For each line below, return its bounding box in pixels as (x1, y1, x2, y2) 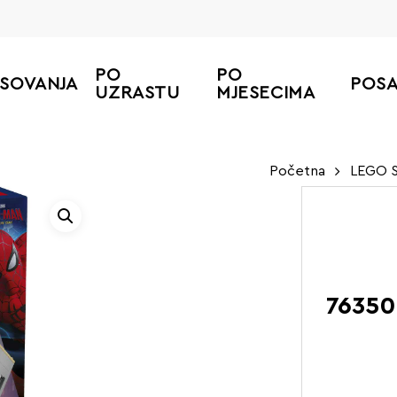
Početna (269, 164, 325, 178)
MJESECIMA (215, 84, 315, 102)
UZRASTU (95, 84, 180, 102)
